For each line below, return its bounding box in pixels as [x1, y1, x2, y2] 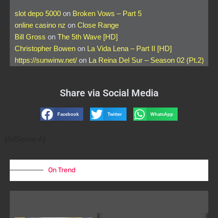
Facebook [57, 111, 79, 117]
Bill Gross [15, 33, 46, 41]
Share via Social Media [59, 87, 159, 99]
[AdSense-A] [5, 134, 45, 143]
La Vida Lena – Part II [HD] [87, 44, 172, 53]
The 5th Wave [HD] [57, 33, 118, 41]
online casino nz [15, 21, 66, 30]
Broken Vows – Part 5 [73, 9, 142, 18]
